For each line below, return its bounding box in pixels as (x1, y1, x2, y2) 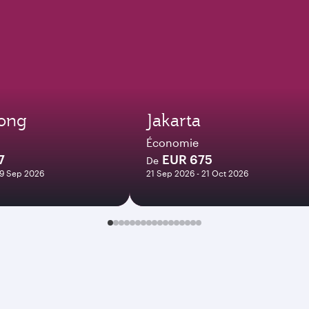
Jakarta (146, 109, 201, 131)
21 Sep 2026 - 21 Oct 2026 (146, 168, 248, 178)
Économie (146, 136, 199, 149)
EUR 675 (162, 152, 212, 167)
